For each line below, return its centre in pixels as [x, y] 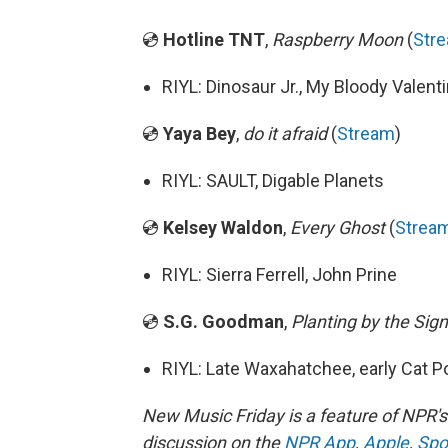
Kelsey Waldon [223, 227]
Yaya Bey [199, 133]
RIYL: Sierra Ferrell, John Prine [279, 274]
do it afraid [285, 133]
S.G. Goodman [223, 321]
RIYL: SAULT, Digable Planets [273, 180]
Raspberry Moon [337, 39]
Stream [366, 133]
